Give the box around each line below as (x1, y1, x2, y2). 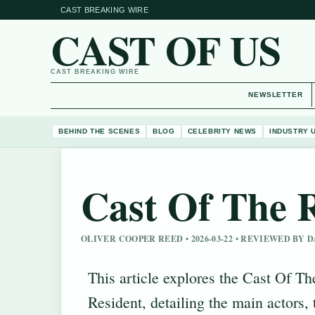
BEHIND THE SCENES (58, 127, 141, 135)
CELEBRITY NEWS (187, 127, 257, 135)
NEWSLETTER (248, 91, 303, 98)
